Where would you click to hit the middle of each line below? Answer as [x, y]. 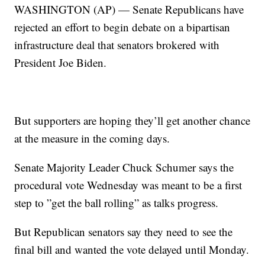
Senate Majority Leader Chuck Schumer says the [124, 167]
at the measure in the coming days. [92, 138]
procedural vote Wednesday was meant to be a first [128, 185]
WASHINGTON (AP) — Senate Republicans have [129, 9]
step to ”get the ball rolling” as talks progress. [117, 203]
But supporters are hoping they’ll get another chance [132, 121]
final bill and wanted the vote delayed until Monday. [132, 250]
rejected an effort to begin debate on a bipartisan [122, 27]
